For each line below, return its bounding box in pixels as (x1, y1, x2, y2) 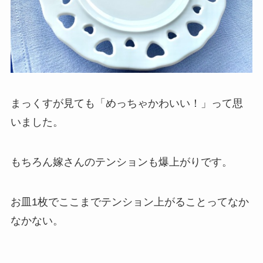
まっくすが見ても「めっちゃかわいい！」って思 (10, 97, 243, 109)
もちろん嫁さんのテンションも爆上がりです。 (10, 156, 232, 168)
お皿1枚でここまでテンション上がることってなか (10, 195, 249, 208)
